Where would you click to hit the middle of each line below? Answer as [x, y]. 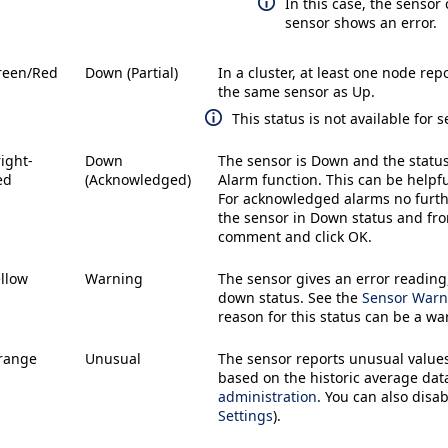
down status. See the [290, 298]
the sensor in [264, 218]
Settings [245, 416]
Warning [114, 279]
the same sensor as [285, 92]
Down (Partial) [131, 73]
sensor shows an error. [361, 22]
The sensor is [264, 161]
